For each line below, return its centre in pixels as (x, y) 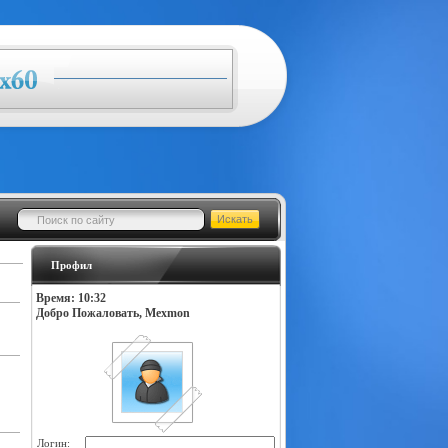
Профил (71, 265)
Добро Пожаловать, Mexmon (112, 313)
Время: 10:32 (70, 298)
